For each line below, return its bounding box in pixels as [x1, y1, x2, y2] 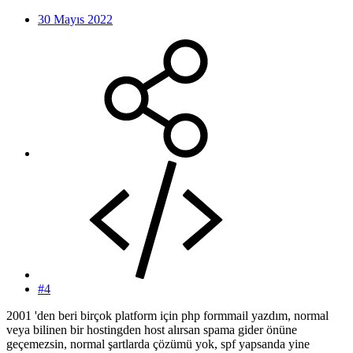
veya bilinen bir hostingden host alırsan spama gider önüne [6, 323, 297, 337]
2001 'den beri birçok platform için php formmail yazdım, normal [6, 309, 329, 323]
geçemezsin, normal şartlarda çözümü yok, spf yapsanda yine [6, 337, 310, 351]
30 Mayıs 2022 [38, 13, 113, 27]
